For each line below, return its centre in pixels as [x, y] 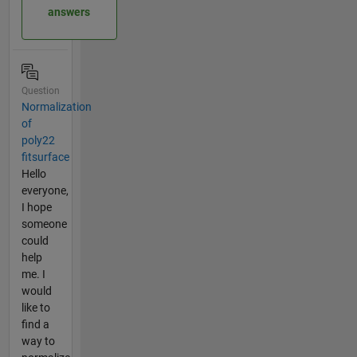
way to [38, 341]
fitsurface [45, 157]
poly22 [38, 140]
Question [40, 90]
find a [35, 324]
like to [35, 307]
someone [44, 224]
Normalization [56, 106]
